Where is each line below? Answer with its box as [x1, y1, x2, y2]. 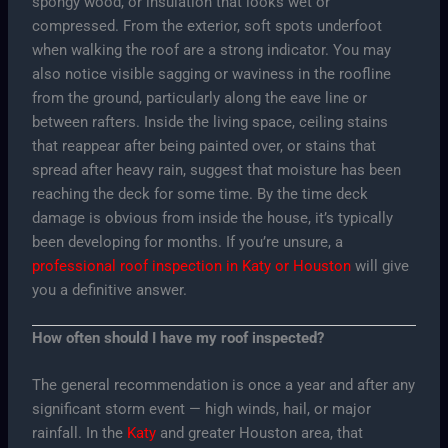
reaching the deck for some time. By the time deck [32, 184, 369, 203]
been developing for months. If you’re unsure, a [32, 232, 344, 251]
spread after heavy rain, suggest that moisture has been [32, 160, 402, 179]
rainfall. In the [32, 424, 128, 443]
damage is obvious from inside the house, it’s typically [32, 208, 394, 227]
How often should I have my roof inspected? [32, 329, 325, 348]
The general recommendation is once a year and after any [32, 376, 416, 395]
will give [351, 256, 410, 275]
